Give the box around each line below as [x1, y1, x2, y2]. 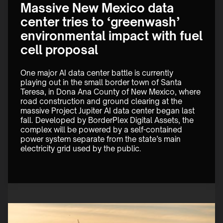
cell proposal [20, 42, 98, 58]
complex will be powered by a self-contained [20, 125, 184, 135]
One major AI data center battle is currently [20, 68, 175, 78]
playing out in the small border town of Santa [20, 78, 184, 88]
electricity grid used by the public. [20, 144, 141, 154]
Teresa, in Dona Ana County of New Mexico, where [20, 87, 203, 97]
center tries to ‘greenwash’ [20, 14, 180, 30]
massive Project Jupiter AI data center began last [20, 106, 197, 116]
